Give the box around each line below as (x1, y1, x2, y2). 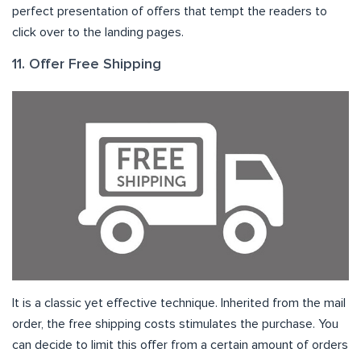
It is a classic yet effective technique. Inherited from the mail (12, 296, 346, 309)
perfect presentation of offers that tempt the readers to (12, 4, 327, 18)
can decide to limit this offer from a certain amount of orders (12, 338, 348, 351)
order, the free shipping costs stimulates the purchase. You (12, 317, 338, 330)
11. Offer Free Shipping (12, 56, 161, 72)
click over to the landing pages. (12, 25, 184, 39)
